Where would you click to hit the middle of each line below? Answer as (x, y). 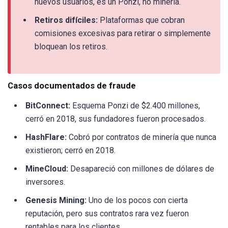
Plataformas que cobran (141, 20)
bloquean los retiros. (71, 47)
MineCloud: (47, 169)
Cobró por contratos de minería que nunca (141, 137)
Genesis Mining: (56, 201)
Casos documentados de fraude (72, 86)
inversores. (45, 182)
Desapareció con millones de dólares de (141, 169)
